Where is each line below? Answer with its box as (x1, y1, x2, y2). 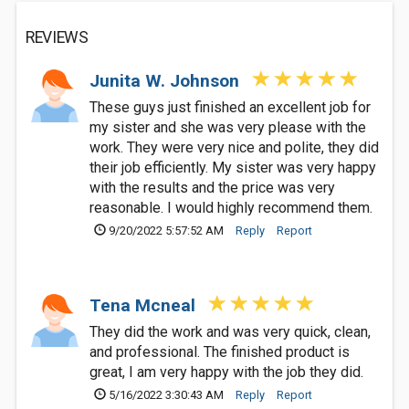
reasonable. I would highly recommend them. (89, 199, 372, 216)
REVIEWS (26, 28, 89, 47)
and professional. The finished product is (89, 343, 350, 361)
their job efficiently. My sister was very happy (89, 159, 376, 176)
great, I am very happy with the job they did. (89, 363, 363, 381)
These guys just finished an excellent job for (89, 99, 371, 116)
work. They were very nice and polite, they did (89, 139, 379, 156)
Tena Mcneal (89, 295, 200, 316)
